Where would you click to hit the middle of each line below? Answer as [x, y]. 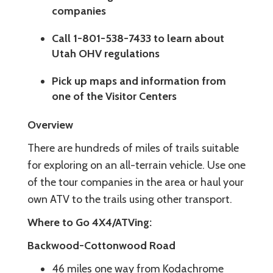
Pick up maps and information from [139, 81]
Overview [50, 125]
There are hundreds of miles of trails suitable [133, 148]
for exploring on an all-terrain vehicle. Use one [136, 165]
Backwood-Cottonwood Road [101, 246]
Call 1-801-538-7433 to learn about [138, 39]
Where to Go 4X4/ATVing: [90, 223]
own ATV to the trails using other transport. [130, 200]
